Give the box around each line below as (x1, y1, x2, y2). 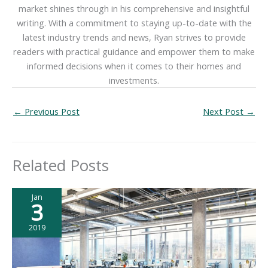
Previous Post (22, 105, 80, 118)
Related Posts (12, 154, 109, 176)
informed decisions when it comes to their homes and (27, 60, 241, 72)
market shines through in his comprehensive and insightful (19, 2, 249, 15)
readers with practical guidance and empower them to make (13, 45, 255, 58)
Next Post (203, 105, 246, 118)
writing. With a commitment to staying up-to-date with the (16, 17, 252, 29)
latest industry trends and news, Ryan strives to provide (22, 31, 246, 44)
